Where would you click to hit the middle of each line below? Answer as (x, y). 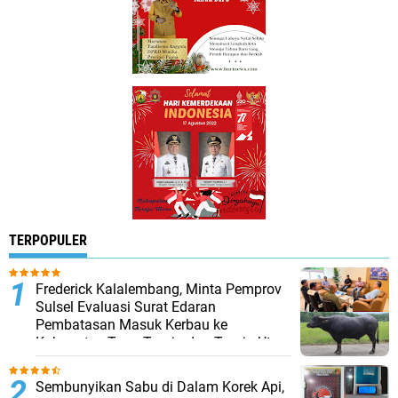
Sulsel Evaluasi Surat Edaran (126, 307)
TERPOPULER (48, 240)
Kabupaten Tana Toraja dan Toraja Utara (163, 342)
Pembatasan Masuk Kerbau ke (131, 325)
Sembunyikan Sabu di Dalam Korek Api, (160, 387)
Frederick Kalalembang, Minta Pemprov (159, 289)
